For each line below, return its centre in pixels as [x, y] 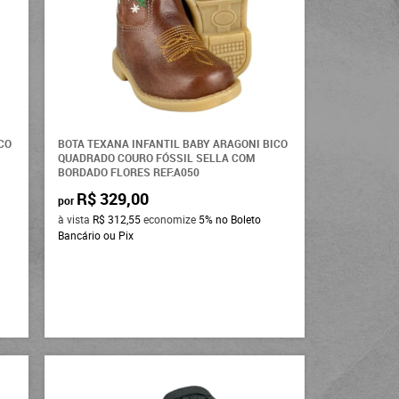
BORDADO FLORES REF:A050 [129, 172]
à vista [76, 220]
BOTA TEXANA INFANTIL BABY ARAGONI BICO [173, 144]
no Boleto [239, 220]
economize [170, 220]
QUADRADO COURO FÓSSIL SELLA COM [157, 158]
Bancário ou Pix [96, 236]
